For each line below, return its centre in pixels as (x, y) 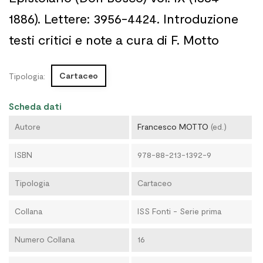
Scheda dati (35, 106)
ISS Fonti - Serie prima (179, 211)
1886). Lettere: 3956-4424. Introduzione (124, 18)
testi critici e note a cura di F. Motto (114, 39)
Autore (28, 127)
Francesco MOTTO (173, 127)
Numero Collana (45, 239)
